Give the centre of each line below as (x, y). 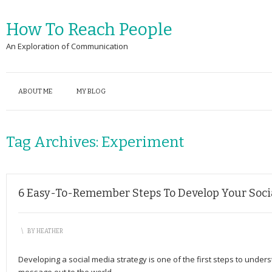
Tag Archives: (54, 142)
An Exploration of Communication (67, 46)
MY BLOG (91, 91)
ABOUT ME (35, 91)
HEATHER (50, 231)
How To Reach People (89, 29)
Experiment (143, 142)
